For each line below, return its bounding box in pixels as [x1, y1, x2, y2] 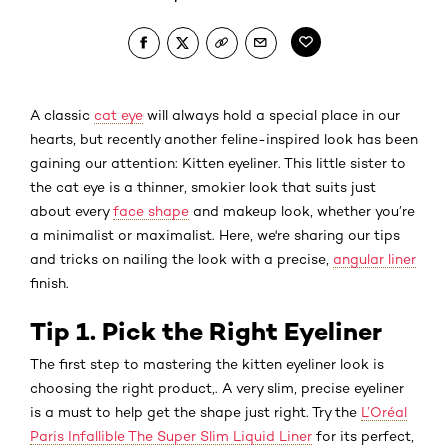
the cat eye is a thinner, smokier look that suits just [30, 178, 376, 195]
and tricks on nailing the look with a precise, [30, 250, 333, 267]
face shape [113, 202, 189, 219]
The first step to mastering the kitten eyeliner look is [30, 355, 384, 372]
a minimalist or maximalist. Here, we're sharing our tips [30, 226, 400, 243]
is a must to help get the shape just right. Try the [30, 403, 361, 420]
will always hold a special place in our [143, 106, 400, 123]
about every [30, 202, 113, 219]
